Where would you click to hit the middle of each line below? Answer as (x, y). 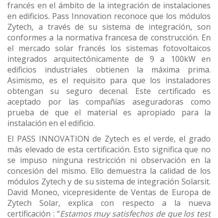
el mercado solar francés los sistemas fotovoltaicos (109, 48)
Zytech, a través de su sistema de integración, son (109, 27)
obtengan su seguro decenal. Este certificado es (109, 91)
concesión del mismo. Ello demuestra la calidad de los (109, 171)
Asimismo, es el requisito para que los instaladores (109, 80)
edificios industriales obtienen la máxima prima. (109, 69)
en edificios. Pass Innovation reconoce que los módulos (109, 16)
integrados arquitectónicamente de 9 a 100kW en (109, 59)
